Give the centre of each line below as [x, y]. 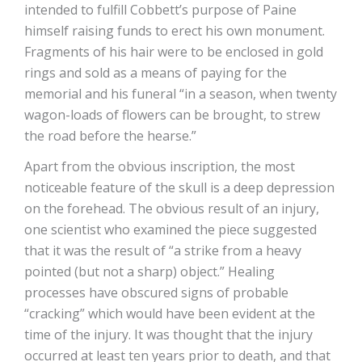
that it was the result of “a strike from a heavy [163, 251]
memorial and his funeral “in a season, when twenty [181, 94]
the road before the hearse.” [110, 136]
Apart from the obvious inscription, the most [160, 167]
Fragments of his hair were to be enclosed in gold [174, 52]
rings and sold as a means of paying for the [156, 73]
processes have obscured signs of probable [156, 293]
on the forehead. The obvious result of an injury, [172, 209]
